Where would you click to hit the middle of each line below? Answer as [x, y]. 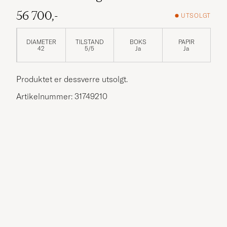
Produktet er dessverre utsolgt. [72, 79]
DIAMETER [41, 42]
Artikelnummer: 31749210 [62, 96]
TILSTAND [89, 42]
